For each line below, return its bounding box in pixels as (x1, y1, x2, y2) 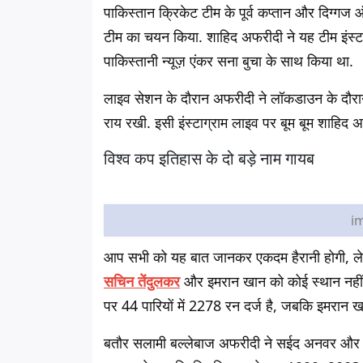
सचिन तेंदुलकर (104, 271, 180, 291)
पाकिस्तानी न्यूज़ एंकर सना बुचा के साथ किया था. (104, 51, 353, 70)
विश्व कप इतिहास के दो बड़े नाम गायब (104, 147, 314, 169)
